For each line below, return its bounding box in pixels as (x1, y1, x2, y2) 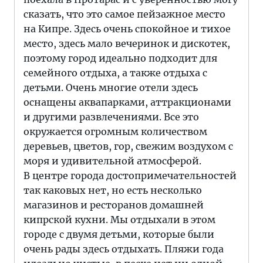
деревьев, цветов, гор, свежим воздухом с (23, 140, 233, 152)
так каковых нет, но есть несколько (23, 184, 202, 196)
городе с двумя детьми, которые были (23, 228, 214, 240)
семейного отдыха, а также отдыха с (23, 67, 207, 79)
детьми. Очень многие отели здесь (23, 82, 198, 93)
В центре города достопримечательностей (23, 170, 237, 181)
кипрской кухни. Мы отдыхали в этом (23, 214, 215, 225)
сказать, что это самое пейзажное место (23, 8, 225, 20)
